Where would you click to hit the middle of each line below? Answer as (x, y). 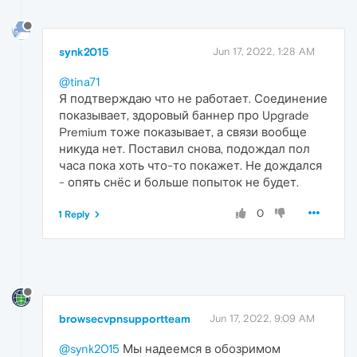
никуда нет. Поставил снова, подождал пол (184, 149)
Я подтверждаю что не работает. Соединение (193, 99)
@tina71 (79, 82)
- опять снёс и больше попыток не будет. (179, 182)
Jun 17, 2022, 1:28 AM (264, 52)
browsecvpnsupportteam (125, 319)
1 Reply (74, 215)
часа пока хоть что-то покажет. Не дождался (190, 166)
